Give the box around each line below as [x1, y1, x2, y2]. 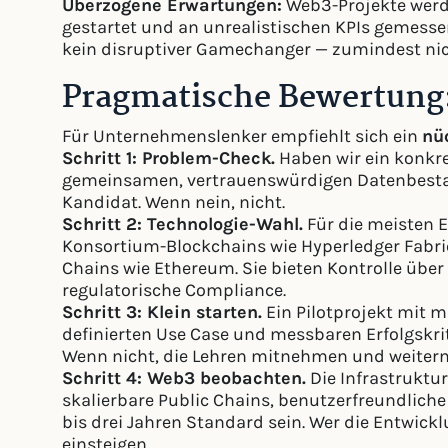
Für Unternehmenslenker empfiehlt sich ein [62, 125, 422, 148]
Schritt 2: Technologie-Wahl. [62, 213, 303, 236]
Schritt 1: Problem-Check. [62, 147, 275, 170]
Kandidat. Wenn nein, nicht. [62, 191, 285, 214]
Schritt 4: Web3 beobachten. [62, 367, 306, 390]
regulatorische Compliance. [62, 279, 286, 302]
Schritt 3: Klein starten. [62, 301, 262, 324]
